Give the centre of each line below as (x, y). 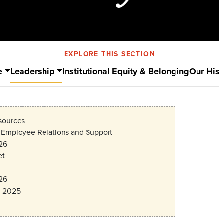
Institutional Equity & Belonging (125, 71)
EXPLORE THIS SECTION (109, 54)
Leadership (32, 71)
